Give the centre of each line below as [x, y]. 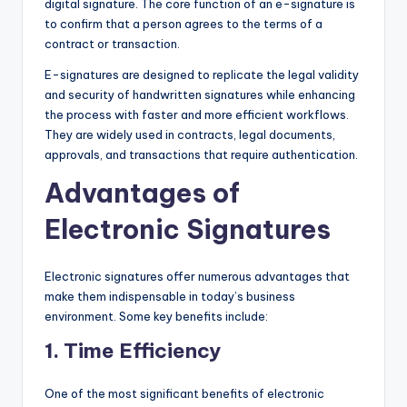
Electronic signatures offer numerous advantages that [197, 277]
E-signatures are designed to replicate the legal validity [202, 75]
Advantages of [142, 194]
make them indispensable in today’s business [170, 297]
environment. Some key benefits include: [156, 317]
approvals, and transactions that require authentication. [201, 155]
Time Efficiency [142, 351]
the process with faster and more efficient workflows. [197, 115]
